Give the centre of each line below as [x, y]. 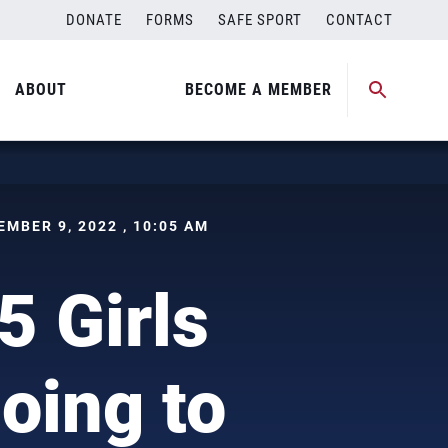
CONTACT [359, 20]
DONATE [94, 20]
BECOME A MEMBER [258, 89]
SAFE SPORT [260, 20]
